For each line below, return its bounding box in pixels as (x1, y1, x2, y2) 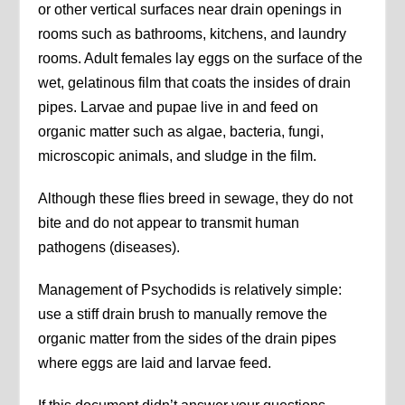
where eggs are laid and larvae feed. (38, 355, 272, 372)
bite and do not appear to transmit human (38, 215, 300, 231)
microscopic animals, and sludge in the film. (38, 148, 317, 165)
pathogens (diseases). (38, 240, 181, 256)
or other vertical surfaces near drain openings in (38, 2, 343, 18)
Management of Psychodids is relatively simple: (38, 282, 343, 298)
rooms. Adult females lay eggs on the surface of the (38, 51, 363, 67)
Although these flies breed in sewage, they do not (38, 191, 353, 207)
